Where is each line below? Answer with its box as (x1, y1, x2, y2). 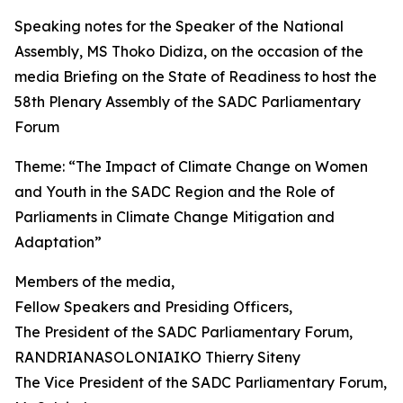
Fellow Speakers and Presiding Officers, (14, 298, 292, 316)
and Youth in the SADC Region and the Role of (14, 183, 335, 201)
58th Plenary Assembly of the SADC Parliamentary (14, 93, 361, 111)
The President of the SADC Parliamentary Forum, (14, 323, 353, 341)
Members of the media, (14, 273, 175, 291)
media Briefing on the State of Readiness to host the (14, 67, 377, 85)
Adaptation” (14, 233, 102, 251)
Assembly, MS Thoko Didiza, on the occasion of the (14, 42, 363, 60)
